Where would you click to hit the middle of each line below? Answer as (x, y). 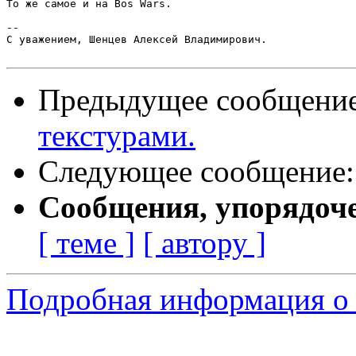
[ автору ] (205, 243)
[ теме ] (87, 243)
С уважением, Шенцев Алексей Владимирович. (137, 40)
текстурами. (117, 136)
